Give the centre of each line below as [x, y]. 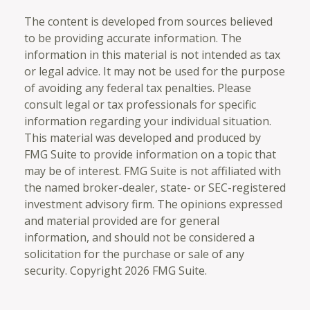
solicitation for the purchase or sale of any [134, 254]
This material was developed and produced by [143, 137]
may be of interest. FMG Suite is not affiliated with [153, 171]
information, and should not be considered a [139, 237]
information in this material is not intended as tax [152, 54]
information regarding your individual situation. [148, 121]
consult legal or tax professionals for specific [140, 104]
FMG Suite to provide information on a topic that [150, 154]
